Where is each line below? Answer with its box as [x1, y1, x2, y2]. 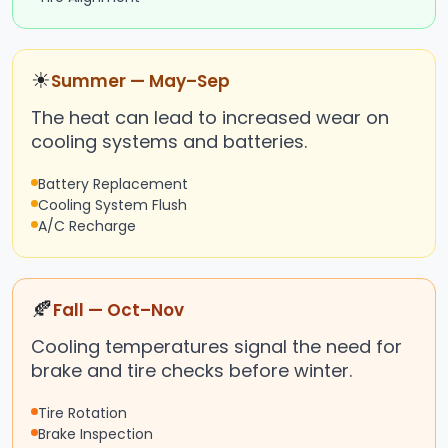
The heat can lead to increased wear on [31, 105, 389, 131]
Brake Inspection [38, 424, 153, 445]
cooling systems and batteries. [31, 129, 307, 155]
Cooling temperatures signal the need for [31, 334, 402, 360]
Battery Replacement [38, 174, 188, 195]
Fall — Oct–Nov [53, 298, 184, 323]
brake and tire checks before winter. [31, 358, 352, 384]
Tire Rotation [38, 403, 127, 424]
